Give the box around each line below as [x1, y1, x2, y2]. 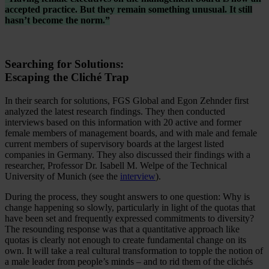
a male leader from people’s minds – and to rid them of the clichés [5, 256, 253, 267]
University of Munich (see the [5, 171, 120, 181]
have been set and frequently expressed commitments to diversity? [5, 213, 254, 223]
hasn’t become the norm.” [5, 15, 110, 26]
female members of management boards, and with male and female [5, 127, 257, 138]
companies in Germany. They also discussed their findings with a [5, 149, 250, 160]
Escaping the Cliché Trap [5, 70, 129, 83]
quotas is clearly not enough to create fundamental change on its [5, 234, 246, 245]
